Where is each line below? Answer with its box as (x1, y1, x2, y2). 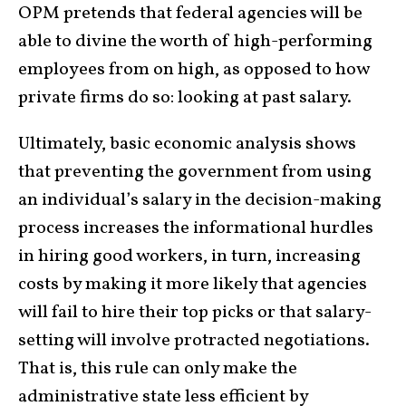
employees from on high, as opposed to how (18, 57, 369, 83)
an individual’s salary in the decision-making (18, 188, 382, 214)
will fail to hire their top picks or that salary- (18, 300, 372, 326)
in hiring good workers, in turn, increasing (18, 244, 361, 270)
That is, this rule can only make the (18, 356, 297, 382)
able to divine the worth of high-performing (18, 29, 372, 55)
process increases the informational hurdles (18, 216, 373, 242)
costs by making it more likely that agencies (18, 272, 367, 298)
